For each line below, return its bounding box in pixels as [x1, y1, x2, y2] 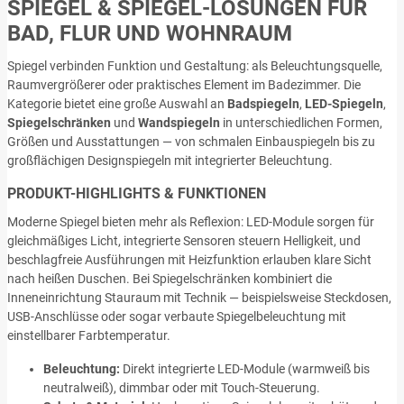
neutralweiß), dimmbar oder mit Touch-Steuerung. [43, 380, 320, 395]
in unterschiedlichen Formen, [220, 115, 382, 130]
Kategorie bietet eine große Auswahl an [7, 96, 227, 111]
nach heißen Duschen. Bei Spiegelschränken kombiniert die [7, 271, 332, 286]
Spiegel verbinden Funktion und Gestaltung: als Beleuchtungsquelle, [7, 58, 382, 73]
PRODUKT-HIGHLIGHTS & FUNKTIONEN [7, 184, 266, 202]
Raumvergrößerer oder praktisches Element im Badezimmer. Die [7, 77, 361, 92]
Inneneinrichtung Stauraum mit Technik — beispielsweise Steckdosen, [7, 289, 391, 305]
